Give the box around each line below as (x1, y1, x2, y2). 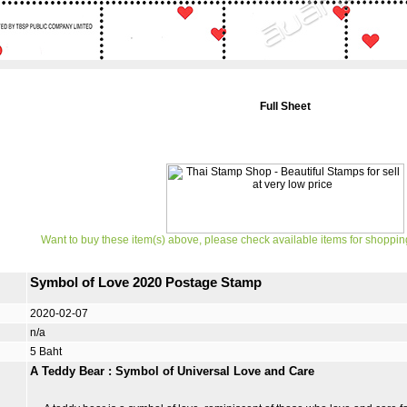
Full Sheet (260, 100, 311, 113)
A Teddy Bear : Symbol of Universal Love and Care (30, 364, 314, 378)
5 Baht (30, 345, 62, 358)
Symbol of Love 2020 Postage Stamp (30, 275, 262, 290)
